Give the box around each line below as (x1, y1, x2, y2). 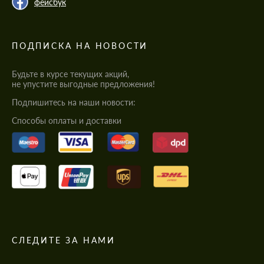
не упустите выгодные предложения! (12, 79, 155, 90)
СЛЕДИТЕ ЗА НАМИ (12, 235, 115, 245)
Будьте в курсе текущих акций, (12, 69, 129, 80)
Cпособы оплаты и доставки (12, 115, 121, 126)
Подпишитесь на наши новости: (12, 97, 136, 108)
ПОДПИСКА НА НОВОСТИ (12, 41, 148, 51)
